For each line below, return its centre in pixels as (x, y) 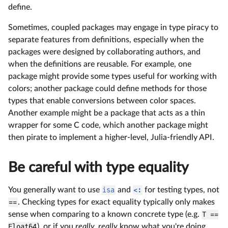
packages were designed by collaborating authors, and (104, 52)
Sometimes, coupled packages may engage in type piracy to (113, 28)
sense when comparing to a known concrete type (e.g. (105, 215)
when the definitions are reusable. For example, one (100, 64)
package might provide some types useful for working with (112, 77)
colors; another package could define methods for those (107, 89)
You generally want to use (55, 190)
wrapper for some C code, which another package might (108, 125)
